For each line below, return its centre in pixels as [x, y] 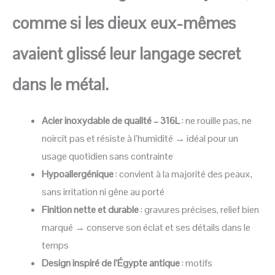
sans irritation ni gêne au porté [103, 192]
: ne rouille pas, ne [216, 121]
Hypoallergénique [78, 174]
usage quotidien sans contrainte [107, 157]
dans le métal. [60, 85]
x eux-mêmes [187, 23]
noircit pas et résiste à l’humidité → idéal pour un [140, 139]
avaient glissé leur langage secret [126, 54]
